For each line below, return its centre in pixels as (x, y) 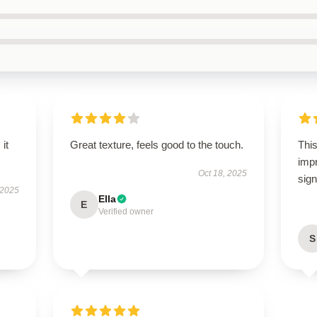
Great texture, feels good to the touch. (156, 145)
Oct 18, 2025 (223, 173)
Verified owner (126, 212)
